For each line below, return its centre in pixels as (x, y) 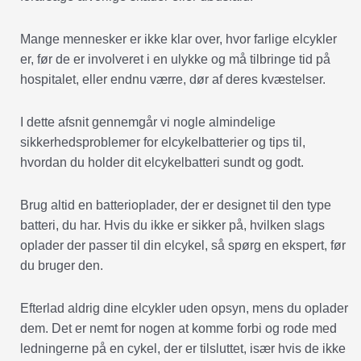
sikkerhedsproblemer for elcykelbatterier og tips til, (163, 143)
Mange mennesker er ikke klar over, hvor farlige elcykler (178, 39)
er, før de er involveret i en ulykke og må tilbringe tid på (175, 60)
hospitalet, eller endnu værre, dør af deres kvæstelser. (173, 80)
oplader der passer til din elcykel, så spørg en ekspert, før (183, 246)
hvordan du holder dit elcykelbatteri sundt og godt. (162, 163)
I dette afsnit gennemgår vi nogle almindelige (148, 122)
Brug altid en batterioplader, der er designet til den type (176, 205)
